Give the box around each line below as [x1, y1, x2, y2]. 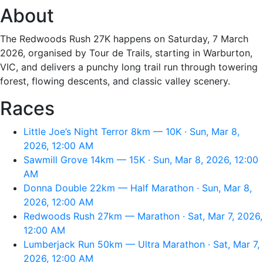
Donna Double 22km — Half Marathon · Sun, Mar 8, [23, 182, 252, 194]
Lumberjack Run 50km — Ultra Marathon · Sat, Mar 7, [23, 238, 259, 250]
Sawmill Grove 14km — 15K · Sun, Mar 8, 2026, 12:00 [23, 154, 258, 166]
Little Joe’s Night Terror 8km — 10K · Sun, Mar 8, [23, 126, 240, 137]
